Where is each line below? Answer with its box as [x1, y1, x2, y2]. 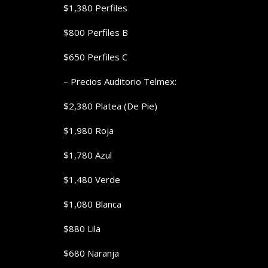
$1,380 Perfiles [63, 2, 127, 14]
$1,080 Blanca [63, 198, 121, 211]
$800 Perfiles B [63, 26, 128, 39]
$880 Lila [63, 223, 100, 235]
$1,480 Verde [63, 173, 120, 186]
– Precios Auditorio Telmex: [63, 75, 176, 88]
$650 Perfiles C [63, 51, 127, 63]
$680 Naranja [63, 247, 119, 260]
